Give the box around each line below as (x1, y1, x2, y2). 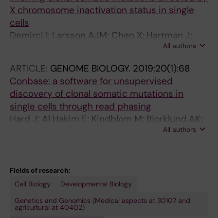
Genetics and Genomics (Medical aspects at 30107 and (15, 196, 190, 205)
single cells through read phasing (10, 100, 151, 112)
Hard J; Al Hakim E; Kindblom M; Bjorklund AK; (10, 113, 202, 125)
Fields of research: (10, 166, 71, 175)
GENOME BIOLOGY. (50, 62, 133, 74)
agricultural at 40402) (15, 203, 85, 212)
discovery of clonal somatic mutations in (10, 88, 183, 100)
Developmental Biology (60, 180, 132, 188)
